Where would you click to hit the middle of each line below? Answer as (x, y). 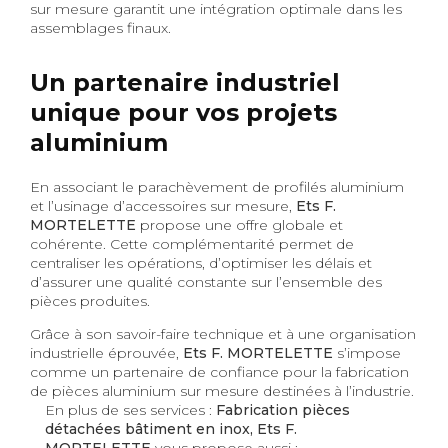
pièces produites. (90, 300)
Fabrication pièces (283, 409)
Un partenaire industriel (185, 82)
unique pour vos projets (183, 112)
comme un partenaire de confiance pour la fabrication (219, 371)
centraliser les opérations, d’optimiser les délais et (201, 262)
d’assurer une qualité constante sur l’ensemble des (206, 281)
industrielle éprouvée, (106, 352)
